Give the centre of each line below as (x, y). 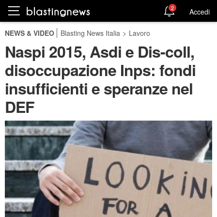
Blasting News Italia (90, 33)
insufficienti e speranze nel (99, 88)
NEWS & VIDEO (30, 33)
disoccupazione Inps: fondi (100, 70)
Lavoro (139, 33)
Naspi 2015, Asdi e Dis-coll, (100, 51)
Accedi (200, 11)
